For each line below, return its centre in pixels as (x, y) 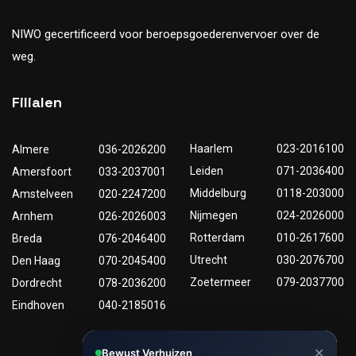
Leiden (207, 171)
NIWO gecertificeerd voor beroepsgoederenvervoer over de (166, 35)
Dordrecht (37, 283)
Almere (31, 150)
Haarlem (211, 149)
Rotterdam (217, 238)
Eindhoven (38, 306)
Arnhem (33, 217)
